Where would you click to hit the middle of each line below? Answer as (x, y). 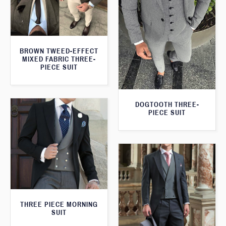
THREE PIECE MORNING (59, 205)
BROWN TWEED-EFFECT (59, 51)
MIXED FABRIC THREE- (59, 60)
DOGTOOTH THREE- (167, 105)
